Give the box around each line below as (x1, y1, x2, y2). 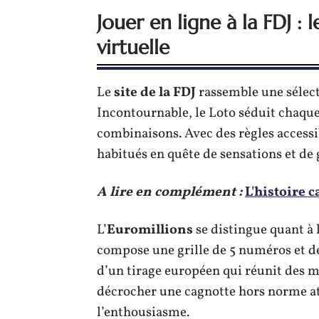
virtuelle (97, 35, 169, 60)
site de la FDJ (114, 83, 196, 102)
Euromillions (107, 221, 193, 239)
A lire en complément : (97, 183, 242, 202)
